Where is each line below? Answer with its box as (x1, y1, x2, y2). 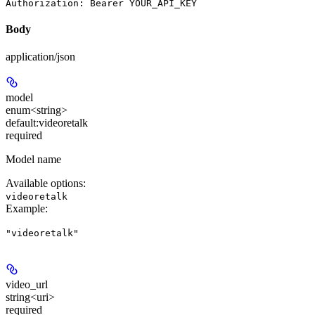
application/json (6, 51, 75, 63)
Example (6, 202, 45, 215)
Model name (6, 153, 61, 166)
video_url (6, 278, 48, 291)
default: (6, 117, 39, 129)
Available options (6, 177, 83, 190)
